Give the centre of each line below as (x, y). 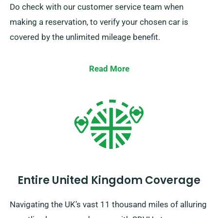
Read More (109, 69)
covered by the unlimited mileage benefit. (85, 37)
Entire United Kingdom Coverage (109, 181)
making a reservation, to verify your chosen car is (99, 22)
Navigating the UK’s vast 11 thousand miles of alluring (108, 205)
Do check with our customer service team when (97, 7)
